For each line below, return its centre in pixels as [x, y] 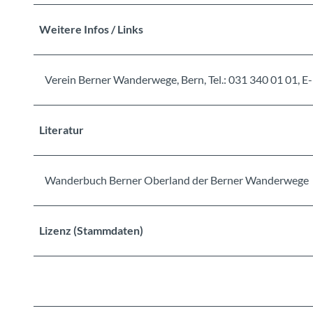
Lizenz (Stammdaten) [91, 230]
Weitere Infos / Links [91, 29]
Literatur [61, 129]
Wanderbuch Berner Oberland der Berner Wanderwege [177, 180]
